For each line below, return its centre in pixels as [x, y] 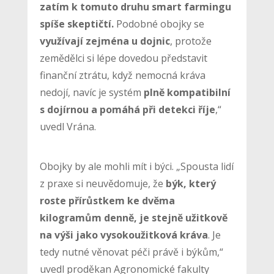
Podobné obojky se [159, 24]
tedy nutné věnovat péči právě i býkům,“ [131, 252]
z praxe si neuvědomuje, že [102, 183]
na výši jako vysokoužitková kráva [124, 235]
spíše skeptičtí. [76, 24]
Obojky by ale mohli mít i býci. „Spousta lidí [136, 166]
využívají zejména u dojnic [105, 41]
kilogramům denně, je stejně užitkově [133, 217]
